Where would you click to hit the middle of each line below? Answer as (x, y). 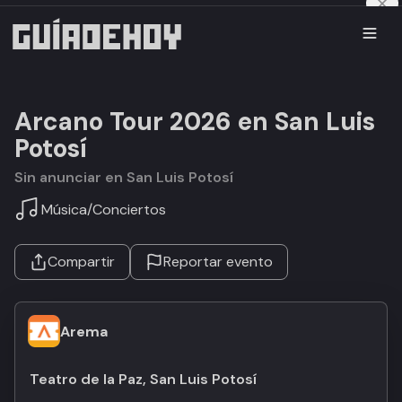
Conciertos (129, 209)
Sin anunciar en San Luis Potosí (128, 177)
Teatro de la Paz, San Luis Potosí (143, 379)
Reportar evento (218, 262)
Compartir (81, 262)
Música (64, 209)
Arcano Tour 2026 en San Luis (195, 122)
